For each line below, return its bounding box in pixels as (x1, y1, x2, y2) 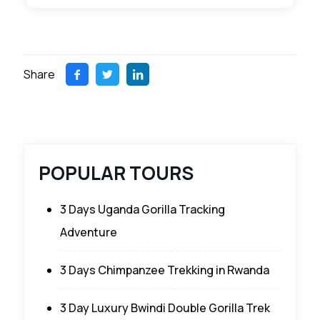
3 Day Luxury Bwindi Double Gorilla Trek (60, 299, 270, 316)
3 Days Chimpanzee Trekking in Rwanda (60, 261, 269, 278)
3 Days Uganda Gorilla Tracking (60, 201, 225, 217)
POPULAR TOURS (39, 159, 194, 186)
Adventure (60, 224, 117, 240)
